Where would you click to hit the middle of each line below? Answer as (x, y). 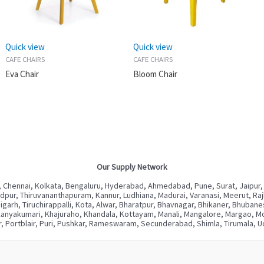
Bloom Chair (155, 74)
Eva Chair (22, 74)
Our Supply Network (132, 166)
